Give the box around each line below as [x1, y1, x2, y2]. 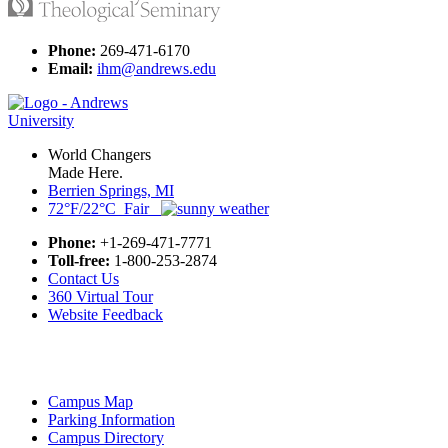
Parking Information [48, 410, 175, 428]
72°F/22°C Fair [48, 199, 161, 217]
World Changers [48, 145, 151, 163]
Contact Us [48, 269, 119, 287]
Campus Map [48, 392, 133, 410]
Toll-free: [48, 251, 110, 269]
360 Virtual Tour [48, 287, 153, 305]
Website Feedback [48, 305, 163, 323]
